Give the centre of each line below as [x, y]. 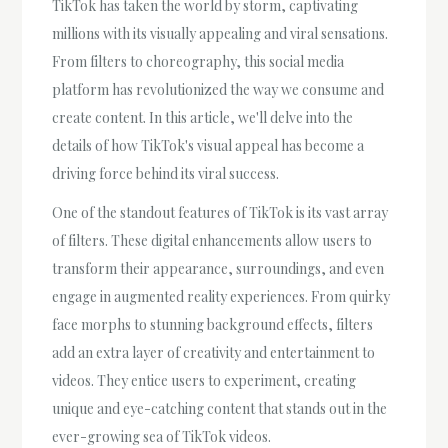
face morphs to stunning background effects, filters [213, 324]
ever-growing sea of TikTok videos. [162, 436]
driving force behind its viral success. [166, 173]
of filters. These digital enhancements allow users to [212, 240]
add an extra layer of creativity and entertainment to [214, 352]
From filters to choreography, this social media [198, 61]
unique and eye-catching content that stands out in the [220, 408]
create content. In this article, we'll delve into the [203, 117]
